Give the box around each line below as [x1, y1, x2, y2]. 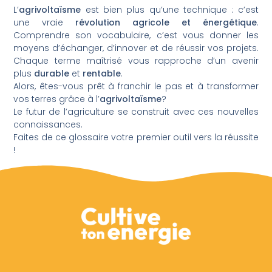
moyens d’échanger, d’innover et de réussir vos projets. [13, 41, 259, 54]
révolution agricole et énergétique [75, 16, 257, 29]
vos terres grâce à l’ [13, 92, 100, 105]
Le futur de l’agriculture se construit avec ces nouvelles [13, 105, 259, 118]
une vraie [13, 16, 76, 29]
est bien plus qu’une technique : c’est [81, 3, 259, 16]
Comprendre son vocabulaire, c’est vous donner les [13, 29, 259, 41]
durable [34, 67, 70, 80]
